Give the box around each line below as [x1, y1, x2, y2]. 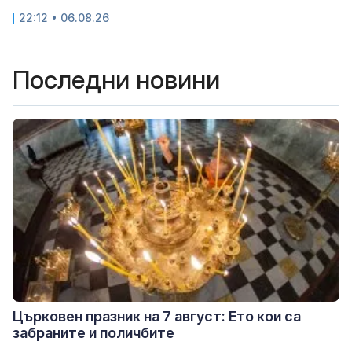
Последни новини [13, 64, 220, 95]
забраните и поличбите [13, 324, 174, 341]
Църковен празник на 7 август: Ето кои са [13, 307, 301, 324]
